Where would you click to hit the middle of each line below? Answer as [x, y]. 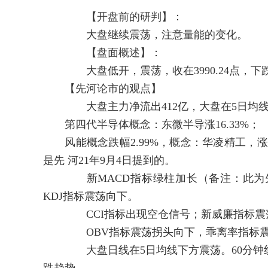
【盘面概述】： [102, 53]
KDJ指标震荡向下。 [91, 196]
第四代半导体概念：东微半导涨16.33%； [151, 124]
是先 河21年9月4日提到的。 [109, 160]
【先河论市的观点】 [102, 89]
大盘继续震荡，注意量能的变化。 [145, 35]
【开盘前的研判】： [129, 17]
